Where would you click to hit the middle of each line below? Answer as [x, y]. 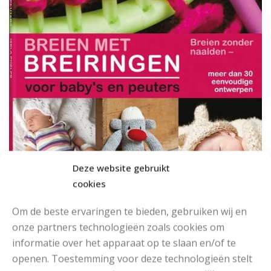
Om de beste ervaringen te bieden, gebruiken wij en [129, 211]
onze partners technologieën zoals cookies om [118, 227]
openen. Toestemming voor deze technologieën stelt [132, 258]
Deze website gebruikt [121, 168]
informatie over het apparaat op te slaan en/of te [124, 243]
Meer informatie [144, 200]
